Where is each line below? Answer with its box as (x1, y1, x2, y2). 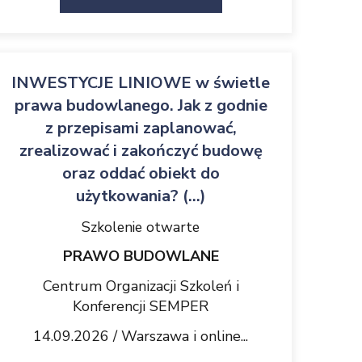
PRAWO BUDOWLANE (62, 246, 219, 266)
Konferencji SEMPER (73, 297, 208, 316)
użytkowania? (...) (75, 185, 206, 207)
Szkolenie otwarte (82, 217, 200, 237)
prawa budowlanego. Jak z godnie (14, 95, 267, 116)
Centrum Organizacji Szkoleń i (42, 276, 239, 296)
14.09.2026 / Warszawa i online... (33, 326, 248, 346)
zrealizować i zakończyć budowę (19, 140, 263, 162)
